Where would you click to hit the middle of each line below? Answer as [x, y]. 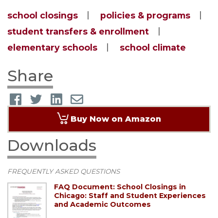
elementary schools [52, 47]
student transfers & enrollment [78, 31]
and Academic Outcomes [102, 204]
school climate [153, 47]
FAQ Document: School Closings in [120, 187]
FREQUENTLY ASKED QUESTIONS [64, 172]
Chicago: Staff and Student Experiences [130, 195]
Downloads [52, 145]
